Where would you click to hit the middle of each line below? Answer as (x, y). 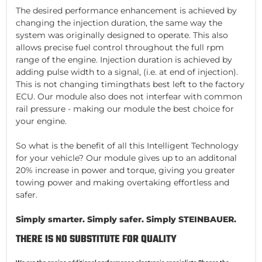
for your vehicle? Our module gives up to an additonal (126, 158)
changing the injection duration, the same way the (119, 23)
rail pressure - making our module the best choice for (125, 108)
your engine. (41, 121)
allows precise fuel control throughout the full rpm (120, 47)
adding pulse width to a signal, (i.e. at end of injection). (127, 72)
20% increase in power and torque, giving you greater (125, 170)
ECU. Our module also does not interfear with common (129, 96)
